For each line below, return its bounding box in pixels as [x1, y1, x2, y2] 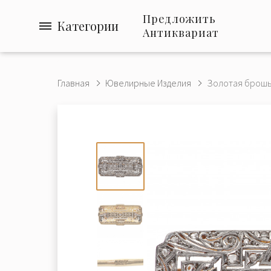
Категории [57, 18, 119, 34]
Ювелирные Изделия [105, 77, 191, 89]
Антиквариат [143, 25, 219, 40]
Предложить [143, 11, 216, 26]
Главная [57, 77, 90, 89]
